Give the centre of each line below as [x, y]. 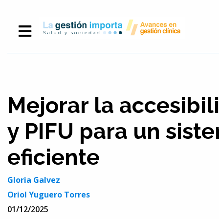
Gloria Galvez [34, 180]
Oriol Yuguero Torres [49, 195]
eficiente [54, 157]
